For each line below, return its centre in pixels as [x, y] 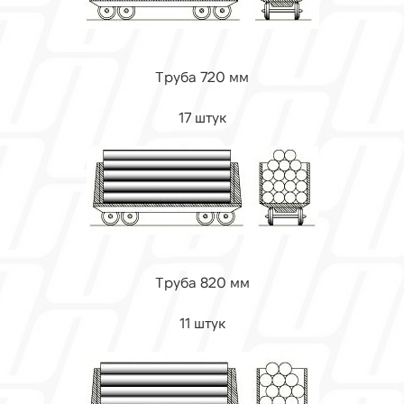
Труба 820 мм [202, 282]
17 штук [202, 117]
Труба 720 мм [202, 76]
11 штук [202, 322]
